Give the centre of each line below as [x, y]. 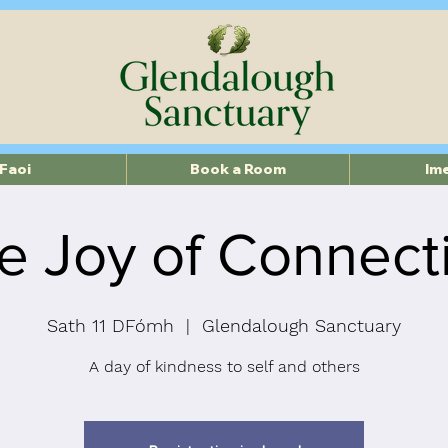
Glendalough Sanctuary [301, 325]
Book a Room [238, 169]
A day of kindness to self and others [224, 366]
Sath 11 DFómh [110, 325]
